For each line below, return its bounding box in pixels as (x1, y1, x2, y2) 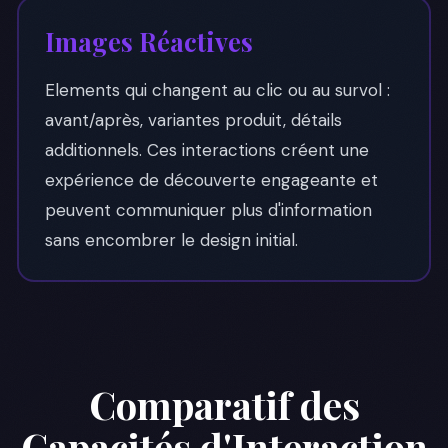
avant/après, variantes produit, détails (44, 108, 342, 131)
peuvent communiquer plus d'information (44, 198, 372, 221)
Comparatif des (88, 379, 360, 430)
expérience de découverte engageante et (44, 168, 378, 191)
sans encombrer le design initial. (44, 228, 298, 251)
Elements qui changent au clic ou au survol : (44, 78, 390, 101)
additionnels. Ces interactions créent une (44, 138, 369, 161)
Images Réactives (44, 23, 253, 58)
